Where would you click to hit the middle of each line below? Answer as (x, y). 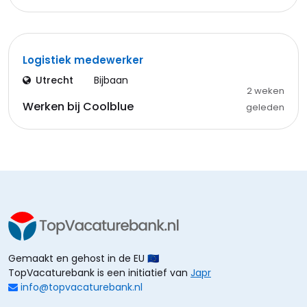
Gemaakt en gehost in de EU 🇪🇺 (84, 258)
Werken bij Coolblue (78, 107)
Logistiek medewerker (83, 60)
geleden (265, 107)
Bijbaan (111, 80)
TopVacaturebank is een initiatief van (99, 273)
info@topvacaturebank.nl (82, 287)
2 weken (265, 91)
